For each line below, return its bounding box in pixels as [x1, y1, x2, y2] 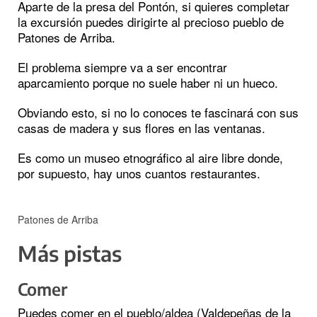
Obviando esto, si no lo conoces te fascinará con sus [18, 103, 299, 122]
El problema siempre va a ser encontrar [18, 58, 227, 76]
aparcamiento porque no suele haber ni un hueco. [18, 74, 278, 92]
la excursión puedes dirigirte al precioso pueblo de [18, 13, 284, 31]
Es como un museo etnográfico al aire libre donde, [18, 149, 283, 167]
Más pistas [18, 240, 122, 267]
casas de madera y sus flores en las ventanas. [18, 119, 265, 137]
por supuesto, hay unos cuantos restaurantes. [18, 164, 260, 183]
